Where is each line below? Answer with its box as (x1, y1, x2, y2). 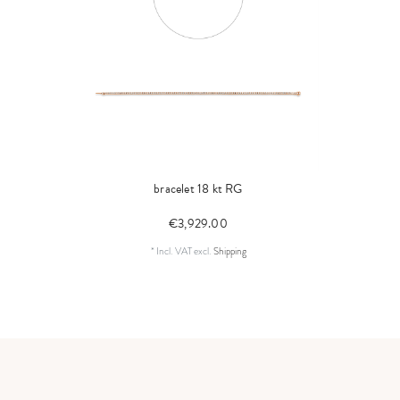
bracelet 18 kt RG (154, 179, 243, 199)
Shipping (212, 244, 246, 259)
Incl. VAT (155, 244, 192, 259)
